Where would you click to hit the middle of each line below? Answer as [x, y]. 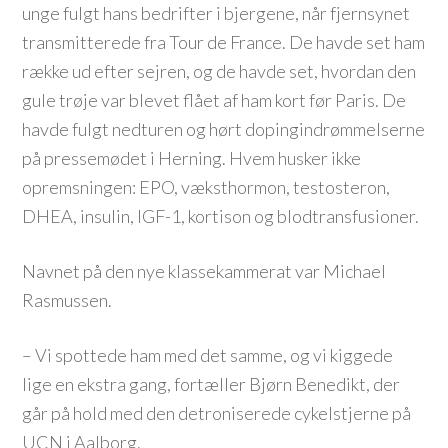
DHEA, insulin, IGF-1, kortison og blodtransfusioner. [221, 216]
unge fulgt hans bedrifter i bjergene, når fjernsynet [216, 13]
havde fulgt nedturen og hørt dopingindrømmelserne [224, 129]
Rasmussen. [67, 300]
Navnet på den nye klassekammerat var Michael [204, 271]
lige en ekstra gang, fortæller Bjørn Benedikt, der [211, 384]
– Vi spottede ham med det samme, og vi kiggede [208, 355]
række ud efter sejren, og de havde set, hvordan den [219, 71]
